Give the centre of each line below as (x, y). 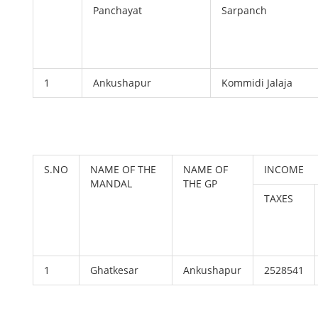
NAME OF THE (124, 169)
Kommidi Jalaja (257, 83)
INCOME (284, 169)
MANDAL (113, 183)
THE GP (201, 183)
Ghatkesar (115, 270)
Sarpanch (245, 10)
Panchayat (118, 10)
